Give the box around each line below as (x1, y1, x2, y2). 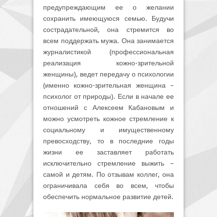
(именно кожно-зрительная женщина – (43, 81, 174, 90)
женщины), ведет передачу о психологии (43, 70, 174, 78)
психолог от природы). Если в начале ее (43, 93, 174, 101)
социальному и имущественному (43, 126, 174, 134)
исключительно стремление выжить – (43, 159, 174, 168)
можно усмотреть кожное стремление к (43, 115, 174, 123)
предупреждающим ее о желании (43, 3, 174, 12)
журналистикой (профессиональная (43, 48, 174, 56)
